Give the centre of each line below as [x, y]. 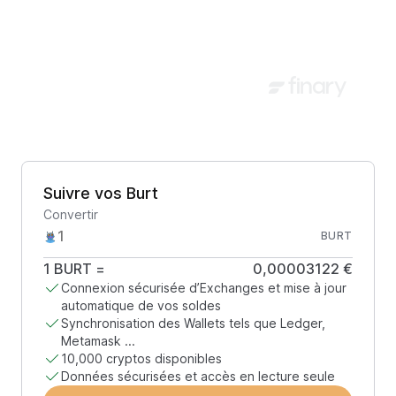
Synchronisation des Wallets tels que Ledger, [193, 323]
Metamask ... [98, 341]
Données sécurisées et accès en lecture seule [198, 376]
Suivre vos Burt [101, 193]
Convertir [71, 214]
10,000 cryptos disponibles [141, 358]
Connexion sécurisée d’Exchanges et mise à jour [204, 288]
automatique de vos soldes [141, 305]
